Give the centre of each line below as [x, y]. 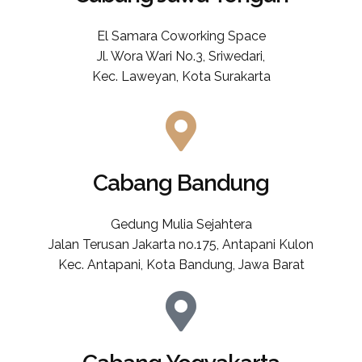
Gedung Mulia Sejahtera [181, 225]
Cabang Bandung [181, 183]
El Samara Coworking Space [181, 36]
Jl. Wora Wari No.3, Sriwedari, [181, 57]
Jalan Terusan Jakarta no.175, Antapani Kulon [181, 245]
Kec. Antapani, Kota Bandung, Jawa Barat [181, 265]
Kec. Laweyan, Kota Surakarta [181, 77]
